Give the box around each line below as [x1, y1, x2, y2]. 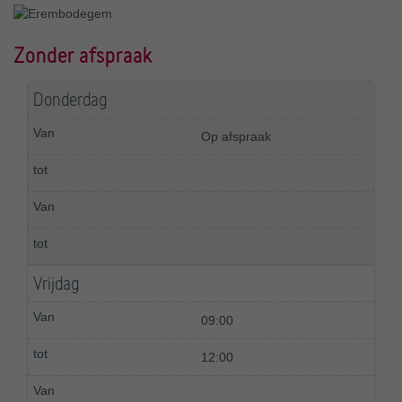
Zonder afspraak [13, 43, 153, 66]
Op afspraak [201, 129, 271, 144]
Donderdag [33, 90, 107, 110]
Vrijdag [33, 274, 79, 294]
